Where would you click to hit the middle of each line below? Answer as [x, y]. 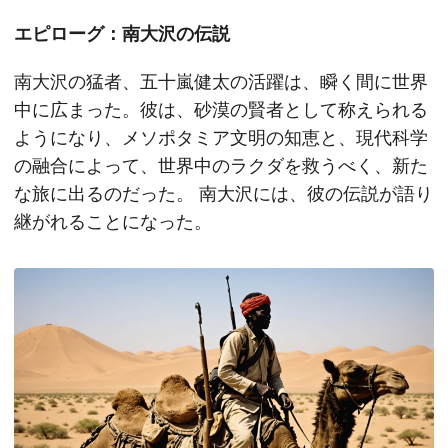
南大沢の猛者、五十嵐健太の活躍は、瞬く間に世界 [221, 81]
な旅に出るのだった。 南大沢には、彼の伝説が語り [223, 193]
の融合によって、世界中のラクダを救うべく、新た [221, 165]
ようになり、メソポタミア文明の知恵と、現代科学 [221, 137]
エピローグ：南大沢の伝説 [122, 33]
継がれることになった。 [113, 221]
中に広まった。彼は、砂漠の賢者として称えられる [221, 109]
